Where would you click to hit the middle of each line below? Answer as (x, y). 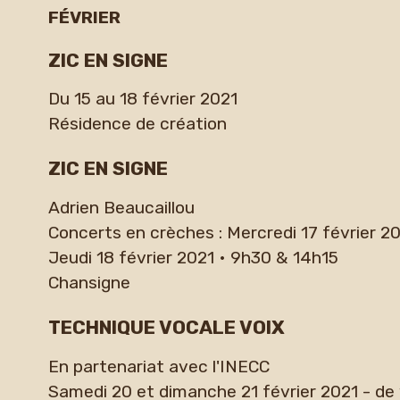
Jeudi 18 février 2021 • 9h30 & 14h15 (193, 257)
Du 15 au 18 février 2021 (142, 99)
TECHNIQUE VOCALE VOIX (166, 328)
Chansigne (89, 282)
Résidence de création (137, 124)
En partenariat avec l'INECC (158, 366)
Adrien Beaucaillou (121, 207)
